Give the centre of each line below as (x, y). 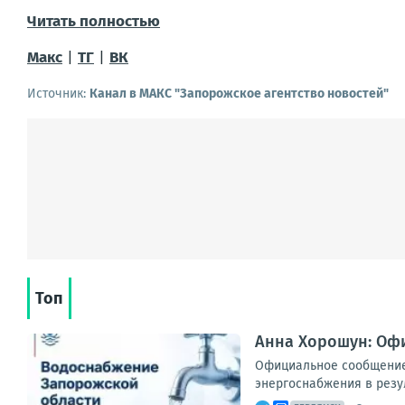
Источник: (58, 94)
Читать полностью (94, 21)
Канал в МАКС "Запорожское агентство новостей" (239, 94)
